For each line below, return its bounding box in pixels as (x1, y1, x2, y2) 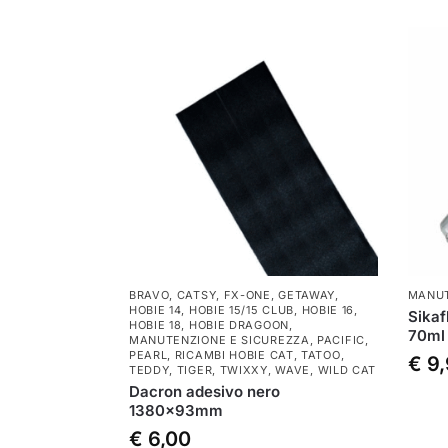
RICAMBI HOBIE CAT (174, 347, 294, 362)
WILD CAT (317, 362, 377, 377)
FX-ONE (223, 287, 271, 302)
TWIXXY (219, 362, 268, 377)
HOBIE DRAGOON (188, 317, 289, 332)
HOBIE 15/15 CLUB (188, 302, 295, 317)
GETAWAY (278, 287, 336, 302)
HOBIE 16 (301, 302, 355, 317)
